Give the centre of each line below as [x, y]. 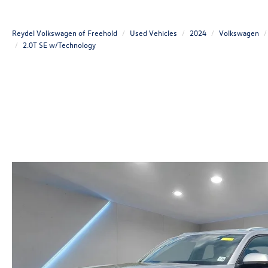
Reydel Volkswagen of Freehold [65, 33]
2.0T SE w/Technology [59, 45]
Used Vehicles [153, 33]
